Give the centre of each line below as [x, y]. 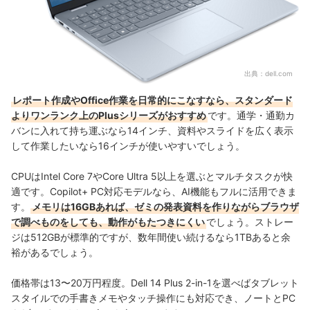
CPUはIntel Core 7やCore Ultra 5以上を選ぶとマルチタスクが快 [152, 176]
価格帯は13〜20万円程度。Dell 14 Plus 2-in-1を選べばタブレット [155, 282]
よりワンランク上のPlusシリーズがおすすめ [109, 115]
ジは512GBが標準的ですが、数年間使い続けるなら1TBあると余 [151, 237]
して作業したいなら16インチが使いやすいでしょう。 [128, 145]
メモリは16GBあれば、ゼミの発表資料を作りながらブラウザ [165, 206]
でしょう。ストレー [250, 221]
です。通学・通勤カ [251, 115]
